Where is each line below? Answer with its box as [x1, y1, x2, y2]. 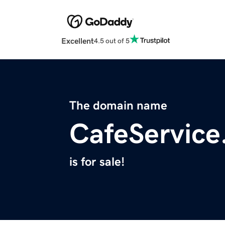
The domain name [69, 99, 167, 112]
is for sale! [69, 156, 125, 168]
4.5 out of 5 [94, 37, 130, 44]
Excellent [61, 37, 94, 45]
